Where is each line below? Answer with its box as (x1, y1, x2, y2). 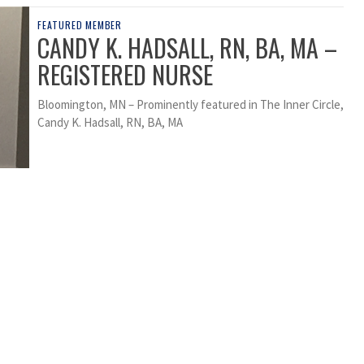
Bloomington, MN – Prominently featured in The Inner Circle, (37, 97, 344, 113)
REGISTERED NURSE (37, 56, 213, 93)
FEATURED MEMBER (37, 18, 122, 32)
